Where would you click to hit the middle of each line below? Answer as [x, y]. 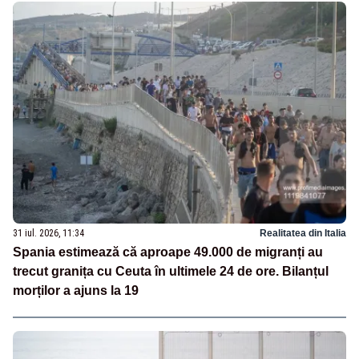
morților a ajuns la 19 [76, 290]
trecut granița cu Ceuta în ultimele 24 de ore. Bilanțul [171, 271]
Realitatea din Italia [303, 233]
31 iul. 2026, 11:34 [48, 233]
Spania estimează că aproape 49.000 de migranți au [168, 252]
